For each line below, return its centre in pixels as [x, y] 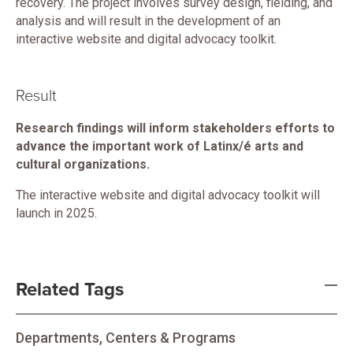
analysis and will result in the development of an [148, 21]
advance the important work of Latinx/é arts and [160, 146]
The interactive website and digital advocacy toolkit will [168, 195]
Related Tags [70, 290]
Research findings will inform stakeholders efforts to [175, 128]
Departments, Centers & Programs [126, 338]
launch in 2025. [56, 213]
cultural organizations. [83, 164]
